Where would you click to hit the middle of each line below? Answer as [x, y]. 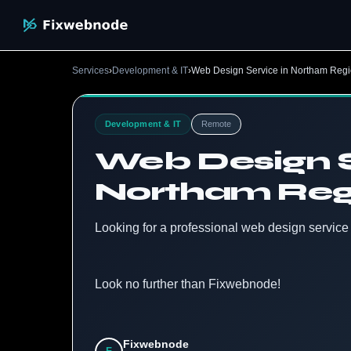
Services [90, 71]
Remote [217, 124]
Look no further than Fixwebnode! [188, 284]
